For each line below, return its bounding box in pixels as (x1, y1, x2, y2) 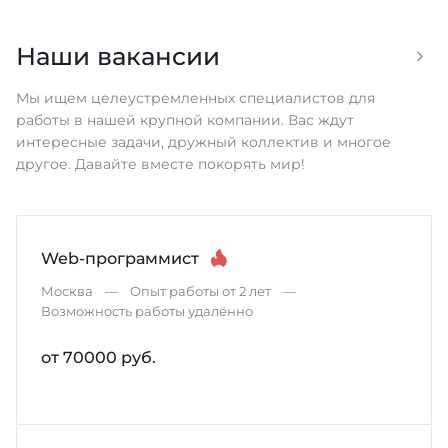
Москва (41, 283, 93, 300)
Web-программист (41, 248, 199, 269)
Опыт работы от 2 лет (130, 283, 271, 300)
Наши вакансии (16, 41, 220, 72)
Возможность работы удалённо (41, 303, 253, 320)
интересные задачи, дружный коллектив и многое (16, 133, 391, 152)
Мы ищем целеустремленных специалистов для (16, 89, 375, 108)
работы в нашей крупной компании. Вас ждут (16, 111, 354, 130)
